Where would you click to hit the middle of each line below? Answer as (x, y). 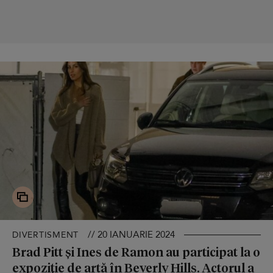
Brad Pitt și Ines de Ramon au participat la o (136, 251)
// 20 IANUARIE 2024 (131, 234)
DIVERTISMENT (45, 235)
